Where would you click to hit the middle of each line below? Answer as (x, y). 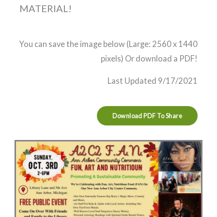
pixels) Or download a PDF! (149, 58)
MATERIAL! (46, 8)
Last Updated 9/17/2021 (153, 81)
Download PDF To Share (147, 116)
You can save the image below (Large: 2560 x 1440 (108, 44)
